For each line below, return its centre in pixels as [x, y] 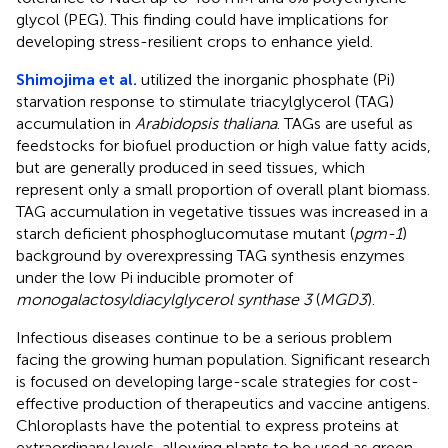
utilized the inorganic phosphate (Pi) [266, 79]
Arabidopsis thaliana [206, 123]
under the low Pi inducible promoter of [154, 277]
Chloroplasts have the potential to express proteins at [207, 425]
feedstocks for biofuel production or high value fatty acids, [223, 145]
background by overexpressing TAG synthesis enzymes [210, 255]
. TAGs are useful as [345, 123]
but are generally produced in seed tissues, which [190, 167]
